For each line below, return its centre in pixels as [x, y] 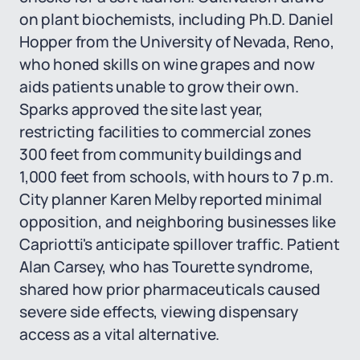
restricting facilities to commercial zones [165, 132]
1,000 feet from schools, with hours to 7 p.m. [176, 177]
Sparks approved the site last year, [141, 109]
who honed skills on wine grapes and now [167, 64]
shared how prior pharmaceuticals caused [170, 289]
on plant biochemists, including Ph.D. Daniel [176, 19]
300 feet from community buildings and [161, 154]
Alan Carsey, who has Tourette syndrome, [166, 267]
